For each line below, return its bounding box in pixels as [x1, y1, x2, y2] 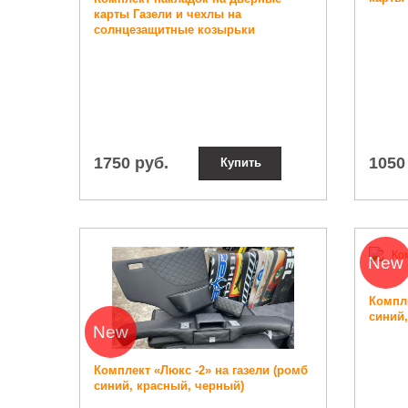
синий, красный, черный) [94, 378, 244, 393]
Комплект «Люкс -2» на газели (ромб [94, 362, 308, 377]
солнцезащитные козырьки [94, 23, 255, 37]
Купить [219, 156, 261, 170]
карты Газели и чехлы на [94, 7, 241, 22]
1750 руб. [94, 154, 168, 173]
